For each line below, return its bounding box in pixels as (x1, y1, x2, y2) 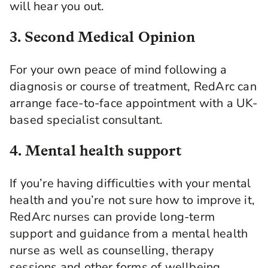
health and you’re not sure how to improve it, (10, 191, 255, 208)
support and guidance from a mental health (10, 225, 248, 242)
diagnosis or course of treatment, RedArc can (10, 78, 257, 95)
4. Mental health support (10, 141, 182, 159)
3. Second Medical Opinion (10, 28, 195, 45)
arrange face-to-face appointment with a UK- (10, 95, 258, 111)
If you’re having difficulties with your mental (10, 175, 251, 191)
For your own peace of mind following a (10, 61, 227, 78)
